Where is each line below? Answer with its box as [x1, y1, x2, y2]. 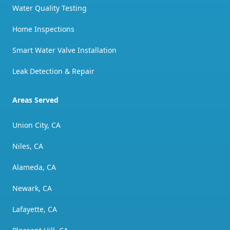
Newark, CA [12, 183, 52, 193]
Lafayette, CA [12, 204, 57, 214]
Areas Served [12, 94, 59, 105]
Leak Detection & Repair [12, 66, 94, 76]
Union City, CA [12, 120, 61, 130]
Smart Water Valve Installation [12, 45, 117, 55]
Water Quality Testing [12, 3, 87, 13]
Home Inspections [12, 24, 74, 34]
